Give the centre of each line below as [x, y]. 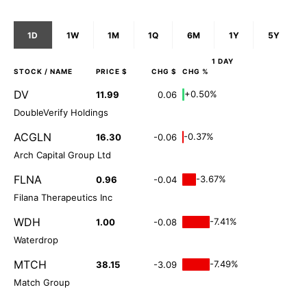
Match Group [42, 283]
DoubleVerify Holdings [61, 113]
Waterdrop [36, 240]
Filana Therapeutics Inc [63, 198]
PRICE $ [112, 72]
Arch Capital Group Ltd [62, 155]
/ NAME [58, 72]
